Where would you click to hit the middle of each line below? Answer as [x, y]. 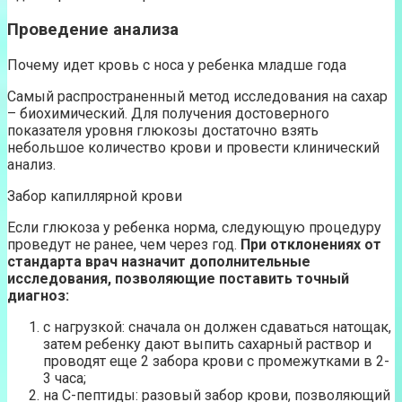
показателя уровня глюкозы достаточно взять [163, 130]
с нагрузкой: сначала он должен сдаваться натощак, [217, 327]
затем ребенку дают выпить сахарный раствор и [207, 344]
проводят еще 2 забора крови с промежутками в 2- [216, 361]
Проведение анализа [93, 29]
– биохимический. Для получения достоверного [168, 113]
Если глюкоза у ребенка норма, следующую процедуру [194, 227]
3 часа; [65, 378]
